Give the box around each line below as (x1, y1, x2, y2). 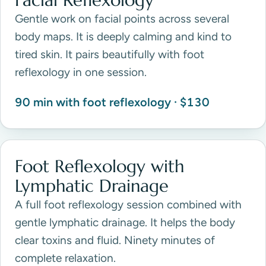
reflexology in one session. (15, 65, 147, 80)
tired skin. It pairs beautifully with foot (15, 47, 204, 62)
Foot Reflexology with (15, 156, 184, 178)
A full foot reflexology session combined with (15, 198, 242, 212)
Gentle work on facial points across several (15, 12, 229, 26)
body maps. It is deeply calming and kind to (15, 30, 232, 44)
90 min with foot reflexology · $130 (15, 95, 210, 110)
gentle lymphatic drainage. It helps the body (15, 216, 235, 230)
